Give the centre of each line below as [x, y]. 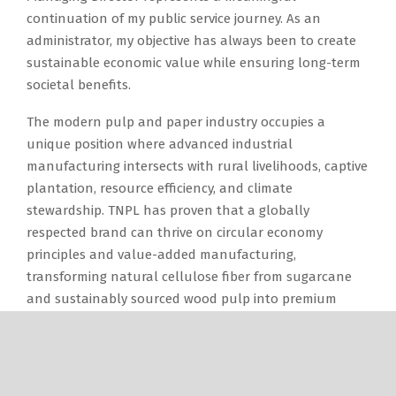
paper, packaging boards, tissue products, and [168, 320]
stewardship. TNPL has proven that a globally [168, 210]
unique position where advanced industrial [160, 144]
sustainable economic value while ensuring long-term [194, 62]
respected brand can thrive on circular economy [175, 232]
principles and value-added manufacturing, [161, 254]
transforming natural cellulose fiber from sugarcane [189, 276]
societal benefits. [79, 84]
